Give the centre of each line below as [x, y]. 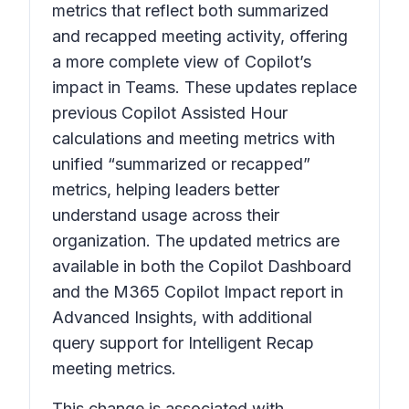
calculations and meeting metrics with [194, 138]
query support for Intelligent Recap [183, 343]
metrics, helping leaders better [166, 189]
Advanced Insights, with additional [182, 317]
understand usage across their [166, 215]
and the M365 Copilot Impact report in [198, 292]
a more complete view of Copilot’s [182, 62]
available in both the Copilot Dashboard [202, 266]
